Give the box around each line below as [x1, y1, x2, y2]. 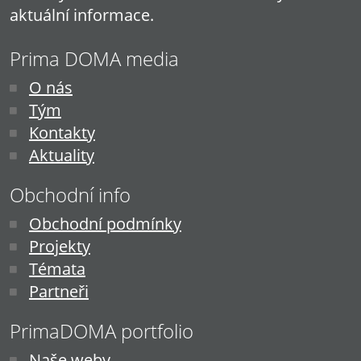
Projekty [29, 234, 90, 257]
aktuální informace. [10, 3, 154, 26]
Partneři [29, 280, 89, 302]
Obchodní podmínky [29, 212, 181, 234]
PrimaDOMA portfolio [10, 317, 193, 344]
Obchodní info [10, 180, 131, 208]
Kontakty [29, 121, 95, 143]
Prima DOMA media [10, 44, 179, 72]
